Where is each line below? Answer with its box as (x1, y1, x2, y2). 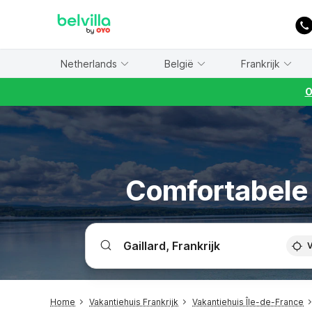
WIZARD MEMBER (27, 3, 97, 11)
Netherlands (60, 57, 117, 70)
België (164, 57, 194, 70)
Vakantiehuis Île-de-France (192, 297, 304, 307)
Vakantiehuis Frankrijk (89, 297, 178, 307)
